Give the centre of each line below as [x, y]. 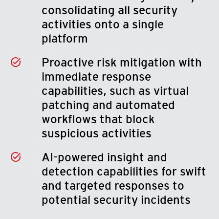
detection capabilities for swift [124, 171]
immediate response [96, 77]
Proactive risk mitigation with [121, 62]
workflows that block [98, 119]
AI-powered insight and [104, 157]
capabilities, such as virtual [115, 91]
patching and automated [108, 105]
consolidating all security [109, 10]
